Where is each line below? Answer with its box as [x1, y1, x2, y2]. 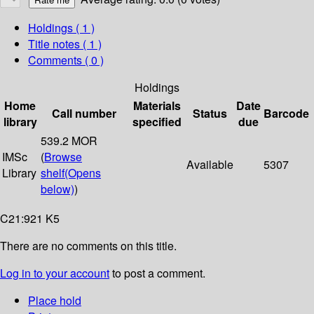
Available [186, 156, 233, 173]
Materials [133, 97, 181, 114]
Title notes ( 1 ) [28, 36, 102, 53]
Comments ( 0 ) [28, 52, 104, 69]
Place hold [28, 292, 81, 309]
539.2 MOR [41, 132, 97, 149]
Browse [44, 149, 82, 165]
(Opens [64, 165, 101, 182]
